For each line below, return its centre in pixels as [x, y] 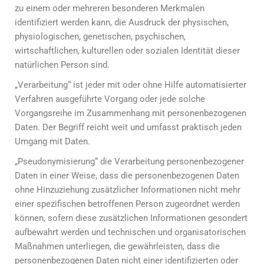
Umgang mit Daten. [52, 141]
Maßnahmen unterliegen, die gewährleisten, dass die [117, 246]
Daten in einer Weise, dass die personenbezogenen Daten [127, 176]
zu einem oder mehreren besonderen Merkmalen [110, 8]
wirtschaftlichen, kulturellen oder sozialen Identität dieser [127, 51]
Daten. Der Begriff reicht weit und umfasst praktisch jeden [128, 127]
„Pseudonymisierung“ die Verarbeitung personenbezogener [129, 161]
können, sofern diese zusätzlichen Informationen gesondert [131, 218]
